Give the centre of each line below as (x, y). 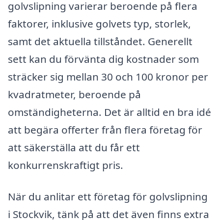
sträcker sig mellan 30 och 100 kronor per (108, 77)
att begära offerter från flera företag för (105, 130)
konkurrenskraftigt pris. (66, 165)
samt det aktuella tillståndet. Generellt (100, 41)
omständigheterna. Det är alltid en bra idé (110, 112)
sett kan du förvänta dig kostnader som (103, 59)
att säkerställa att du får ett (74, 148)
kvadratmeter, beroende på (74, 95)
